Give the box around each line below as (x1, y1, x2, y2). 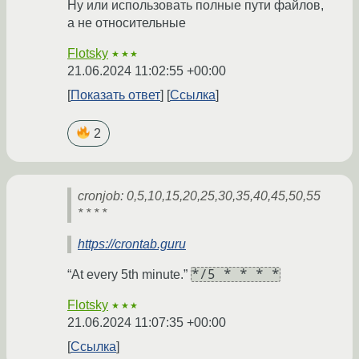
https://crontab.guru (78, 237, 186, 252)
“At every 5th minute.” (67, 268, 191, 282)
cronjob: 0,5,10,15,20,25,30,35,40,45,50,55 (78, 189, 321, 204)
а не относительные (67, 16, 186, 30)
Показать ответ (71, 88, 160, 103)
